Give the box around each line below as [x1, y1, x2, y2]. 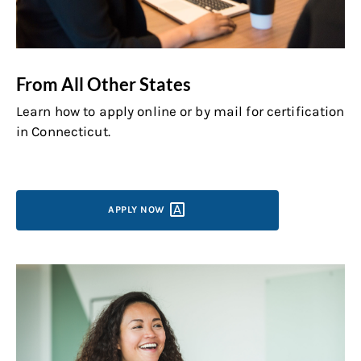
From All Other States [16, 73, 191, 95]
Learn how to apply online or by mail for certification [16, 102, 345, 119]
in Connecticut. [16, 122, 110, 139]
